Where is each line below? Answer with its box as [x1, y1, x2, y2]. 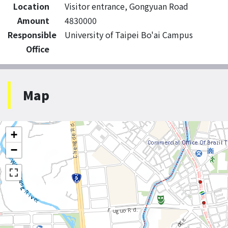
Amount [17, 14, 49, 26]
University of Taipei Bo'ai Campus [65, 28, 193, 41]
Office [26, 43, 49, 55]
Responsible [8, 28, 56, 41]
